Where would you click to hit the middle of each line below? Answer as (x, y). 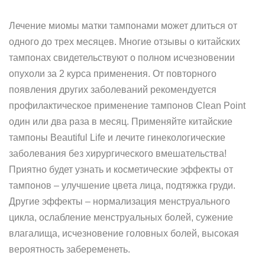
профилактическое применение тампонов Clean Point (127, 106)
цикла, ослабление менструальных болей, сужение (121, 217)
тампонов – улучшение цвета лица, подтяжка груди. (122, 185)
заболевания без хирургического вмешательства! (118, 153)
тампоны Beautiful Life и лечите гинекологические (117, 138)
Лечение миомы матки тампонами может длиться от (123, 26)
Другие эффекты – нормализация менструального (119, 201)
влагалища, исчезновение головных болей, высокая (124, 233)
